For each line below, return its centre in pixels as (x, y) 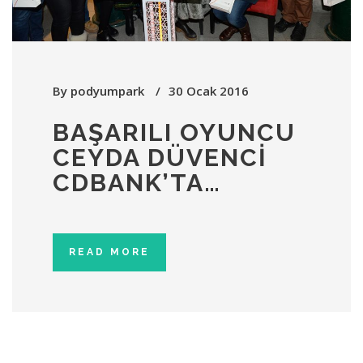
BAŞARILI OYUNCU (174, 133)
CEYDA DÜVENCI (160, 158)
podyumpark (107, 91)
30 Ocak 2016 (209, 91)
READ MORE (109, 252)
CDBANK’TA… (137, 183)
